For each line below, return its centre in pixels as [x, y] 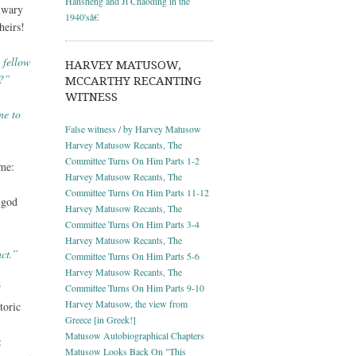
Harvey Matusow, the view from [126, 303]
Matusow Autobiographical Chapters [135, 335]
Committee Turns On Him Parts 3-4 [132, 224]
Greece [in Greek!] [101, 319]
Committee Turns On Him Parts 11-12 [137, 192]
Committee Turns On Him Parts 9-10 [135, 287]
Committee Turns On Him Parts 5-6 [132, 255]
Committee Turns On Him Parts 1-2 [132, 160]
